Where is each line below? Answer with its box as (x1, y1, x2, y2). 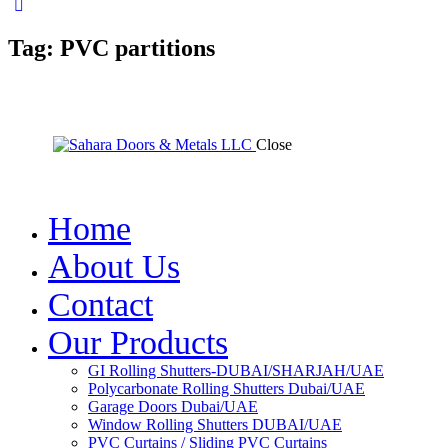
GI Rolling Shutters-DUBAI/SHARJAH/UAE (88, 362, 384, 379)
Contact (48, 286, 153, 323)
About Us (48, 248, 180, 285)
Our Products (48, 324, 228, 361)
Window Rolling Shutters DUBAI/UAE (88, 416, 342, 433)
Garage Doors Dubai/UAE (88, 398, 258, 415)
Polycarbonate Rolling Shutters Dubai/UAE (88, 380, 365, 397)
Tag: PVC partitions (8, 35, 215, 61)
